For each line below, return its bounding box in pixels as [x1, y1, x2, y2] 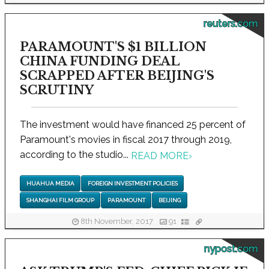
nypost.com [204, 243, 258, 255]
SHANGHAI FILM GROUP [26, 196, 94, 204]
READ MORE [131, 150, 189, 162]
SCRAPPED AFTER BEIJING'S [20, 68, 214, 83]
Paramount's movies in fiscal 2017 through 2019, [20, 134, 232, 146]
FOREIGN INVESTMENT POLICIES [87, 180, 178, 187]
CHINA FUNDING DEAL [20, 54, 180, 69]
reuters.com [204, 18, 258, 30]
